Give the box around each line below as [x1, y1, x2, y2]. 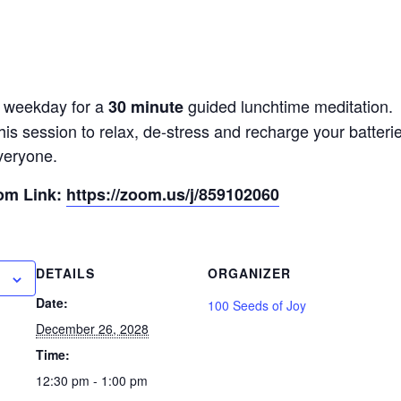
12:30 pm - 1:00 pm [36, 371, 149, 390]
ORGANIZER [208, 264, 292, 283]
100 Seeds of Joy [208, 296, 307, 315]
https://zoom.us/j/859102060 [66, 183, 280, 207]
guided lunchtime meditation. [183, 94, 394, 118]
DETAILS [36, 264, 96, 283]
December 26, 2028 [36, 320, 149, 338]
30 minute [104, 95, 184, 119]
